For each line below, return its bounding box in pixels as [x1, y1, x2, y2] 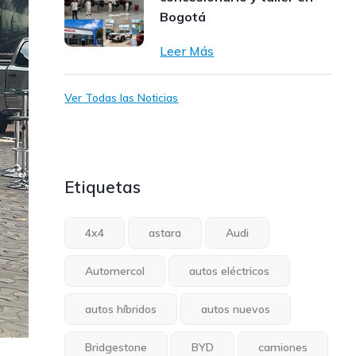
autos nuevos [201, 302, 271, 316]
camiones [258, 340, 308, 354]
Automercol [85, 264, 145, 278]
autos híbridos [85, 302, 157, 316]
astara [149, 226, 182, 240]
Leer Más [160, 43, 215, 59]
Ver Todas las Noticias [64, 91, 179, 105]
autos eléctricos [189, 264, 270, 278]
